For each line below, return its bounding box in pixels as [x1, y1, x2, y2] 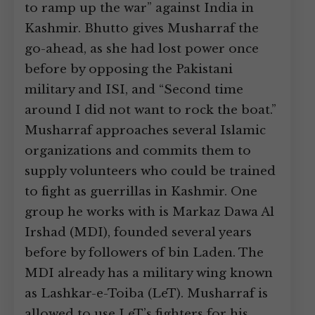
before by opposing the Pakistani [25, 62, 233, 77]
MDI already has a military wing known [25, 266, 273, 281]
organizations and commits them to [25, 143, 251, 158]
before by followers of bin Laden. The [25, 245, 264, 260]
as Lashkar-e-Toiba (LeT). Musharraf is [25, 286, 268, 301]
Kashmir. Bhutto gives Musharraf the [25, 21, 259, 36]
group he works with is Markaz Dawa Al [25, 205, 274, 219]
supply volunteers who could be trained [25, 164, 276, 179]
